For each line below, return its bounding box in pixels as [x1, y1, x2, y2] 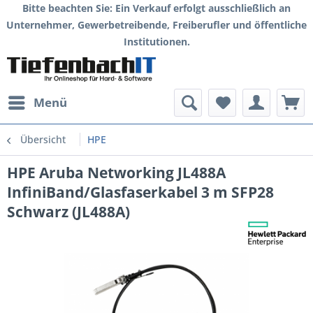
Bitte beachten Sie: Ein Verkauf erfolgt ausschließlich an [22, 1, 291, 15]
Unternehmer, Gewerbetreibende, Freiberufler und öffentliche [6, 18, 307, 31]
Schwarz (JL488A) [7, 202, 130, 221]
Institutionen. [123, 35, 190, 48]
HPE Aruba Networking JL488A [7, 163, 226, 182]
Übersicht [20, 133, 66, 146]
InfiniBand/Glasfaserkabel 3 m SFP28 [7, 182, 274, 202]
